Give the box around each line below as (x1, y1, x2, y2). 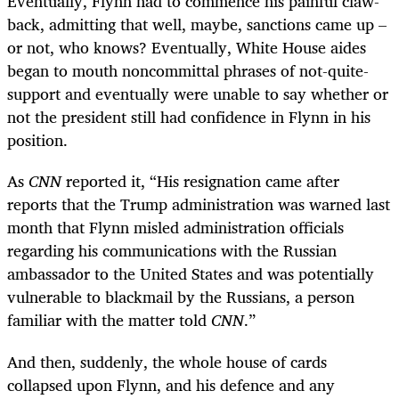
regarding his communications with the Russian (7, 237, 337, 265)
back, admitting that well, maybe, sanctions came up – (7, 11, 387, 38)
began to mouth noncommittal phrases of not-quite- (7, 57, 369, 85)
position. (7, 126, 68, 154)
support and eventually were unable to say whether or (7, 80, 388, 108)
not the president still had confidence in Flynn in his (7, 103, 370, 131)
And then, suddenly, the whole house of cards (7, 347, 327, 375)
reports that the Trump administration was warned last (7, 191, 390, 218)
